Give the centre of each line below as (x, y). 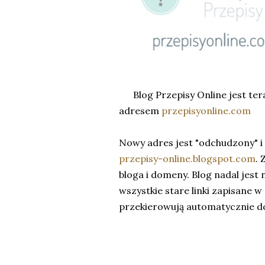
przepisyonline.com (206, 110)
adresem (140, 110)
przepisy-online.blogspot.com (187, 158)
